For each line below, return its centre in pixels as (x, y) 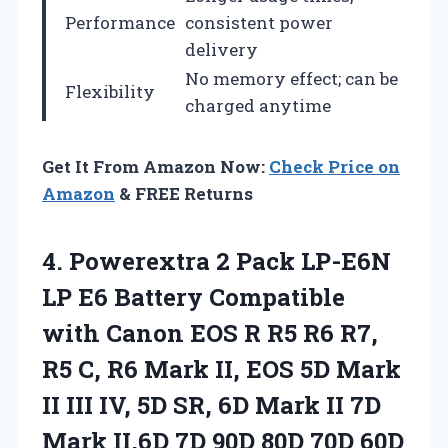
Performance (120, 22)
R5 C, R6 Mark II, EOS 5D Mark (221, 368)
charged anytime (258, 105)
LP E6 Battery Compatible (193, 296)
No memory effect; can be (291, 78)
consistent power (259, 22)
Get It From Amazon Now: (155, 166)
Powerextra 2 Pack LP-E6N (230, 260)
